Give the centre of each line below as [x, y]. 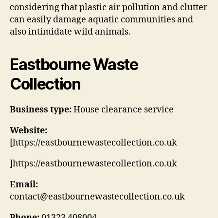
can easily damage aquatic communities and [101, 19]
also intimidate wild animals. [70, 32]
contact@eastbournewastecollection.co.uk [97, 197]
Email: [24, 184]
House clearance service [124, 109]
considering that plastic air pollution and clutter [109, 7]
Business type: [41, 109]
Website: [28, 130]
